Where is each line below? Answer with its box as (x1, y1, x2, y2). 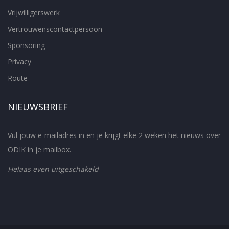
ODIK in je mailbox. (8, 145, 71, 154)
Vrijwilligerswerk (8, 8, 60, 17)
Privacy (8, 57, 31, 66)
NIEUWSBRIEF (8, 101, 68, 113)
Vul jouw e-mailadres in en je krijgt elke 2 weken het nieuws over (8, 130, 221, 140)
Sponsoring (8, 40, 45, 50)
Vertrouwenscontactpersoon (8, 24, 102, 34)
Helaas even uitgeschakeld (8, 164, 99, 174)
